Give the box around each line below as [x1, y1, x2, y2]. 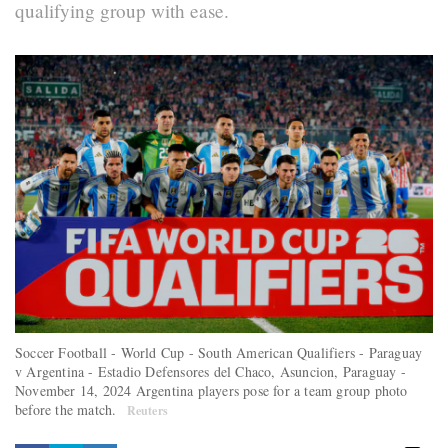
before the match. [15, 400, 122, 420]
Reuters [126, 402, 169, 420]
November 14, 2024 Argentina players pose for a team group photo [15, 381, 408, 401]
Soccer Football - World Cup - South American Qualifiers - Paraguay [15, 343, 423, 363]
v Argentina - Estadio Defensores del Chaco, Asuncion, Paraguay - [15, 362, 406, 382]
